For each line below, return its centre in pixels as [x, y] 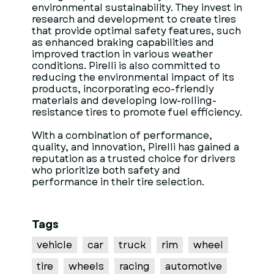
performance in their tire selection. [118, 182]
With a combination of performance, [122, 135]
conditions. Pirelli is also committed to [126, 66]
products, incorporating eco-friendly [123, 89]
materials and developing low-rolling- [124, 101]
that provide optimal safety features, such [136, 31]
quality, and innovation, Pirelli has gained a [135, 147]
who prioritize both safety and [106, 170]
